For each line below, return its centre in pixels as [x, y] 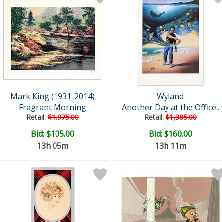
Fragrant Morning [52, 107]
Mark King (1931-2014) [52, 96]
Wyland [170, 96]
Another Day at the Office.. [170, 107]
